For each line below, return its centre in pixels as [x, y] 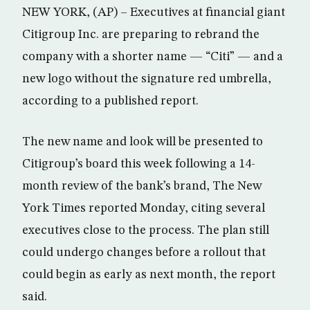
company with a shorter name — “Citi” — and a [153, 57]
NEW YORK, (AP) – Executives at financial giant [154, 12]
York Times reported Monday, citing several [144, 208]
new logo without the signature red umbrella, [147, 79]
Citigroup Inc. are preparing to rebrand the [141, 35]
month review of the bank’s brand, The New [142, 186]
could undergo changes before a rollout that [144, 253]
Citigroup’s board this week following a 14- [139, 164]
